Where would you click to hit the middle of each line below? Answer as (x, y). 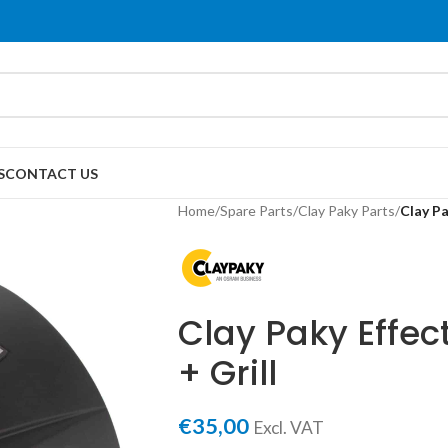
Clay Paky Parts (346, 210)
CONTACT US (51, 173)
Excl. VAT (288, 427)
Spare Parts (256, 210)
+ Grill (227, 373)
